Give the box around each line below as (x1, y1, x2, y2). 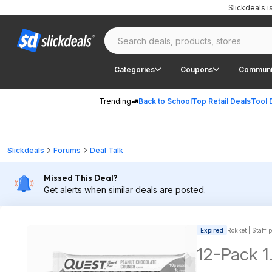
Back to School (138, 97, 192, 106)
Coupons (180, 64, 213, 74)
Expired (200, 226, 223, 234)
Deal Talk (90, 146, 123, 155)
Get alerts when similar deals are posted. (44, 185, 206, 195)
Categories (114, 64, 155, 74)
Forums (53, 146, 81, 155)
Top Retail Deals (192, 97, 251, 106)
